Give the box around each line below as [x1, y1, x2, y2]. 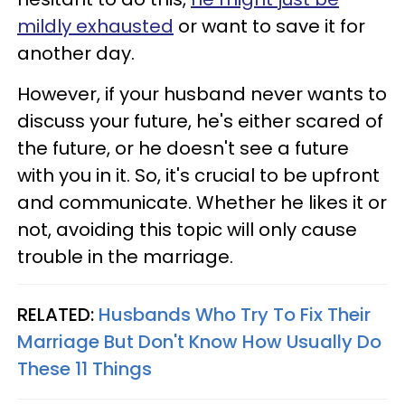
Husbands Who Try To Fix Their [99, 301, 371, 327]
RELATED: [17, 301, 99, 327]
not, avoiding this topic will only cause [17, 216, 357, 242]
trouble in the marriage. [17, 243, 233, 269]
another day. [17, 40, 135, 66]
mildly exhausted [17, 13, 174, 39]
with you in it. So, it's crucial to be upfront [17, 162, 380, 188]
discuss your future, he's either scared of [17, 108, 383, 134]
